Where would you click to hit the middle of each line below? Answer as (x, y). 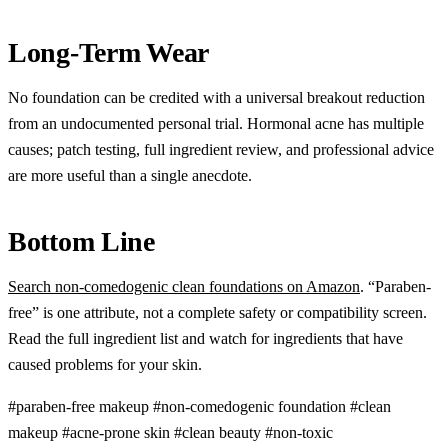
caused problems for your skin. (105, 364)
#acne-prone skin (118, 432)
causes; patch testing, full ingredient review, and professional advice (221, 149)
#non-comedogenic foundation (251, 406)
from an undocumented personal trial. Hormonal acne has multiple (216, 123)
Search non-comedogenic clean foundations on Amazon (184, 286)
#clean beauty (219, 432)
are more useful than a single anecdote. (130, 175)
